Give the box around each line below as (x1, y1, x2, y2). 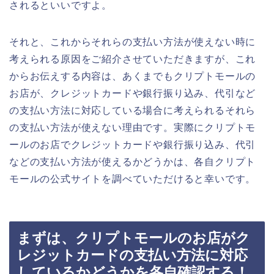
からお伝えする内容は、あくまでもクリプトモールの (9, 71, 256, 82)
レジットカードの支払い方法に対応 (17, 246, 248, 263)
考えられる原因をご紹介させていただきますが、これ (9, 54, 256, 65)
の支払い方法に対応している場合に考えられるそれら (9, 105, 256, 116)
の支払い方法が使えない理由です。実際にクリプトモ (9, 122, 256, 133)
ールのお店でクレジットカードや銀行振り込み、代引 (9, 139, 256, 150)
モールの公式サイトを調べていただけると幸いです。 (9, 174, 256, 185)
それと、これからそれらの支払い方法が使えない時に (9, 37, 256, 48)
